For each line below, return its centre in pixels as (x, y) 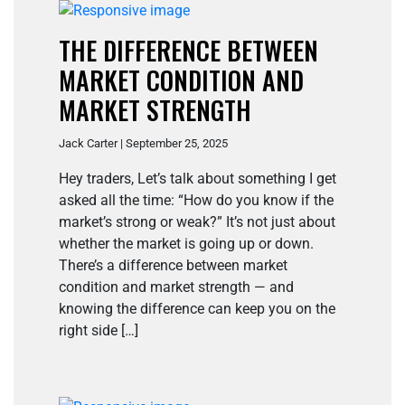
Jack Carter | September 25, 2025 (143, 144)
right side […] (99, 331)
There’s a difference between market (173, 266)
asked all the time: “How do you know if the (196, 201)
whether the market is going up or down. (186, 244)
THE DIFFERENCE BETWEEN (188, 51)
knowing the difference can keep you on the (197, 309)
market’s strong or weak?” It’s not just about (197, 222)
